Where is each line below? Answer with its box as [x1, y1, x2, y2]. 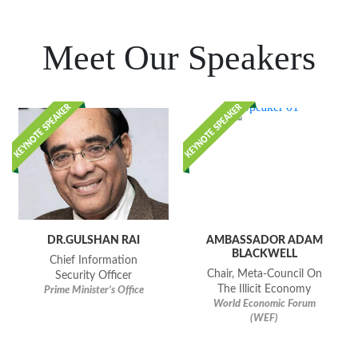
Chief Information [50, 255, 138, 267]
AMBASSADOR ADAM [205, 234, 323, 247]
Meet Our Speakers [42, 38, 316, 78]
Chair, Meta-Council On [206, 268, 322, 280]
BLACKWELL [231, 248, 297, 261]
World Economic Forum [213, 299, 316, 310]
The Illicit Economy [217, 284, 312, 296]
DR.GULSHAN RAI [47, 234, 141, 247]
